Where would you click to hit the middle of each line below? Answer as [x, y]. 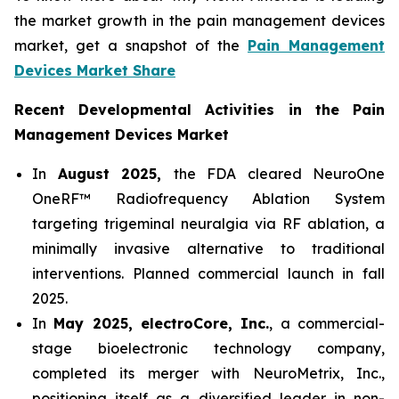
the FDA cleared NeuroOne [279, 174]
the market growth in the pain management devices [199, 21]
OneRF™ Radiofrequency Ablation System [208, 199]
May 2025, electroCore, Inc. [162, 324]
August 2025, [115, 174]
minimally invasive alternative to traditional [208, 249]
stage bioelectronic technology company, [208, 349]
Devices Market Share [95, 71]
